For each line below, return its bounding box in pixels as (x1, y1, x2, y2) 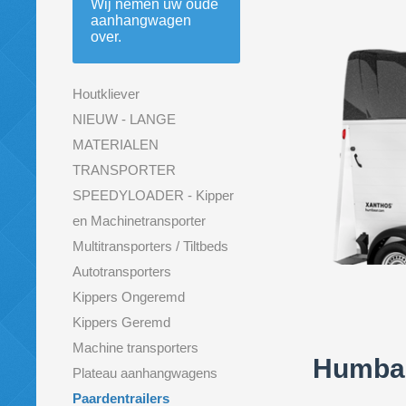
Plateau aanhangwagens (72, 365, 217, 381)
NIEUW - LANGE (72, 111, 176, 127)
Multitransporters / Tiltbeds (72, 238, 228, 254)
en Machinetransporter (72, 213, 206, 228)
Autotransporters (72, 264, 171, 279)
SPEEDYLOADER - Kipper (72, 188, 234, 203)
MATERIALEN (72, 137, 159, 152)
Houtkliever (72, 86, 140, 101)
